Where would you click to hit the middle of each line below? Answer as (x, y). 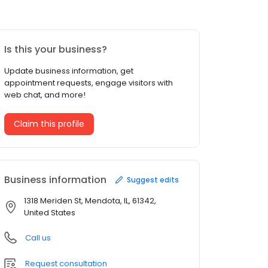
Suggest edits (153, 179)
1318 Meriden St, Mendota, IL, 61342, (90, 201)
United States (50, 213)
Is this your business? (56, 50)
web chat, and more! (45, 95)
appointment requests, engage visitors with (89, 83)
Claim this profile (49, 124)
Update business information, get (69, 71)
